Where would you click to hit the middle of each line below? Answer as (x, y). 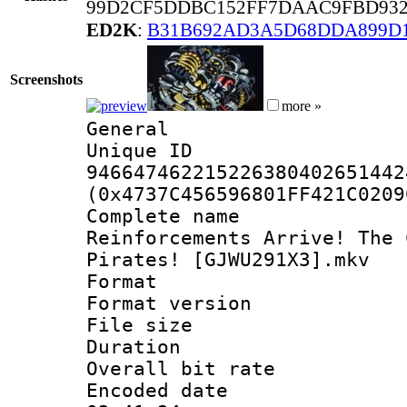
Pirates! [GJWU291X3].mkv (228, 259)
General (128, 129)
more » (302, 105)
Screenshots (46, 79)
